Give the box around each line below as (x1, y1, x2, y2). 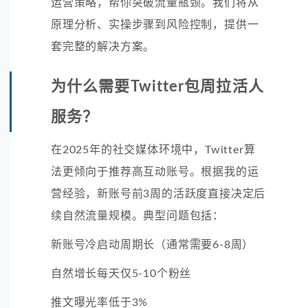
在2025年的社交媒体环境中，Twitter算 (51, 144, 256, 155)
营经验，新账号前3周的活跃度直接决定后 (51, 188, 266, 199)
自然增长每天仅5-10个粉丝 (51, 267, 192, 279)
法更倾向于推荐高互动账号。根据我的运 (51, 166, 259, 177)
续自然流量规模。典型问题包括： (51, 210, 225, 221)
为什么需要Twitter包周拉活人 (51, 78, 264, 94)
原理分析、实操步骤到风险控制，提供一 (51, 19, 259, 30)
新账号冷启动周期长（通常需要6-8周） (51, 239, 254, 250)
